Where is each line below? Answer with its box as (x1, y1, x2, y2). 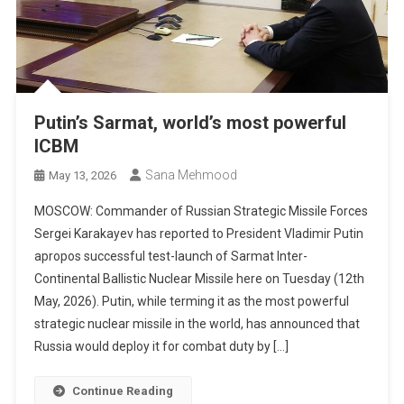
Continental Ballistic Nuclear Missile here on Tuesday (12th (33, 271, 364, 287)
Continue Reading (71, 384, 173, 399)
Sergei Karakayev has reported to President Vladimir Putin (33, 226, 363, 242)
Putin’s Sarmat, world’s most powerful (33, 112, 346, 134)
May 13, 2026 (48, 169, 116, 183)
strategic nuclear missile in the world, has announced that (33, 317, 360, 332)
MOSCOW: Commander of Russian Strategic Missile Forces (33, 204, 368, 219)
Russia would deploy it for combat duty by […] (33, 339, 289, 354)
